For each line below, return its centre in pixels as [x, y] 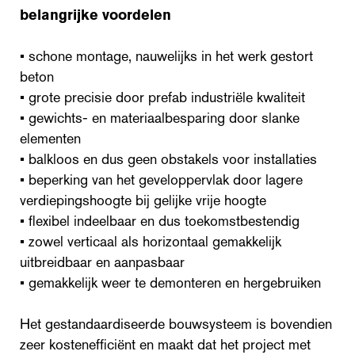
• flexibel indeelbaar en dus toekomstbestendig [160, 221]
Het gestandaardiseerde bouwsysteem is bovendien [176, 324]
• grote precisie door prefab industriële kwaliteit [162, 97]
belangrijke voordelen [95, 15]
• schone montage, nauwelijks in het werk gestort [166, 56]
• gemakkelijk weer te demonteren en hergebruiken [170, 282]
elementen [50, 138]
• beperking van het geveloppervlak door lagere [161, 179]
